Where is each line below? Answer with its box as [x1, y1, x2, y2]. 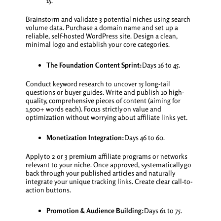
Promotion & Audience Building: [46, 206, 144, 215]
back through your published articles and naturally [25, 169, 175, 178]
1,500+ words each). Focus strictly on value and [25, 104, 161, 113]
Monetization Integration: [46, 133, 124, 142]
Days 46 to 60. [124, 133, 165, 142]
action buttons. [25, 185, 71, 194]
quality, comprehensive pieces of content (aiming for [25, 96, 181, 105]
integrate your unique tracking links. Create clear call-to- [25, 177, 192, 186]
